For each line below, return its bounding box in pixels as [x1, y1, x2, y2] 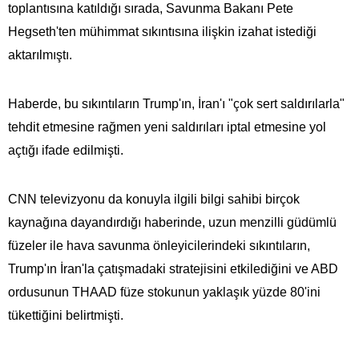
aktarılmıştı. [8, 47, 72, 62]
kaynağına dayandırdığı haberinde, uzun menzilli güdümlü [8, 215, 337, 229]
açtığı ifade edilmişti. [8, 143, 123, 157]
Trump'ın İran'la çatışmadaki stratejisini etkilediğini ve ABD [8, 261, 338, 276]
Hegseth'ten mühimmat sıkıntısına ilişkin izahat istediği [8, 24, 317, 38]
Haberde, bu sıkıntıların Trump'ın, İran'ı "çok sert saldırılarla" [8, 96, 345, 111]
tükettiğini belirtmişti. [8, 308, 123, 322]
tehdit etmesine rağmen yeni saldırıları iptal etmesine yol [8, 119, 326, 134]
